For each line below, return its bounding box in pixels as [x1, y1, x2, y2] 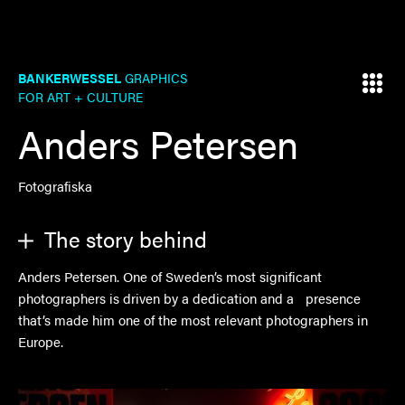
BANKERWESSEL [18, 69, 121, 87]
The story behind [44, 223, 207, 254]
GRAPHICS [121, 69, 187, 87]
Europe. [18, 332, 63, 351]
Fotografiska [18, 176, 92, 195]
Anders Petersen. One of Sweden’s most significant [18, 267, 322, 286]
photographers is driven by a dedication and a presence [18, 288, 361, 307]
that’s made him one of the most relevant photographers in [18, 310, 368, 329]
